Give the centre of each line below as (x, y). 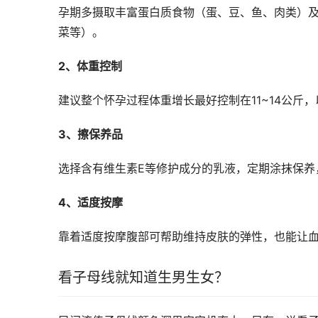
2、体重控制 (90, 66)
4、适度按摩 (91, 202)
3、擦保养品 (91, 134)
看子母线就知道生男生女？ (143, 277)
